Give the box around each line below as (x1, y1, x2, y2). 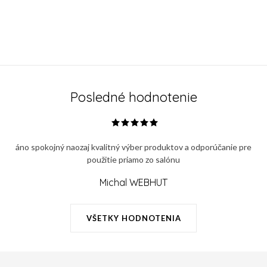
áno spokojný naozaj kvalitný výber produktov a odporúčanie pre (15, 141, 252, 152)
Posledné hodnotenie (70, 88, 197, 105)
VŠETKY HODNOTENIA (86, 213, 181, 223)
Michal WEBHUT (100, 176, 167, 188)
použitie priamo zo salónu (87, 154, 180, 164)
